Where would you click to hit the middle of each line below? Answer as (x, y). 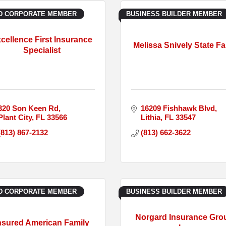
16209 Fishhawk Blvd (178, 108)
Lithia (150, 117)
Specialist (42, 50)
